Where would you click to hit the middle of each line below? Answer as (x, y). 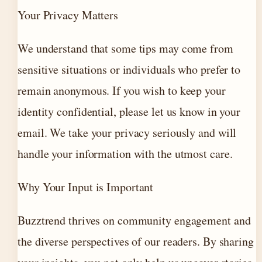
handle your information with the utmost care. (125, 154)
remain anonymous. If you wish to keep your (122, 90)
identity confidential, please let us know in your (129, 111)
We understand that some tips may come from (125, 48)
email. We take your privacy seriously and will (127, 132)
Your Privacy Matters (68, 15)
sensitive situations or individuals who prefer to (129, 69)
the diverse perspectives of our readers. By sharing (136, 241)
